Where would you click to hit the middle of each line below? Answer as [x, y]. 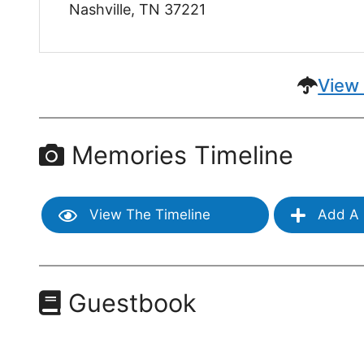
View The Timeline [148, 215]
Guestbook [129, 303]
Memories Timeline [179, 154]
